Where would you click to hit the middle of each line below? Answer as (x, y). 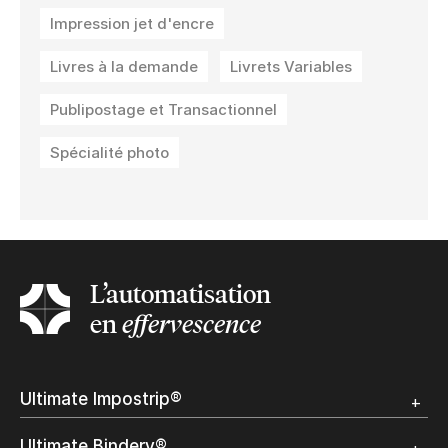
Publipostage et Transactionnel (163, 110)
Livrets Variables (291, 67)
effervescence (191, 325)
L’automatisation (180, 295)
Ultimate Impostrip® (101, 399)
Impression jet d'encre (132, 24)
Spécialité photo (109, 153)
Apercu (44, 434)
